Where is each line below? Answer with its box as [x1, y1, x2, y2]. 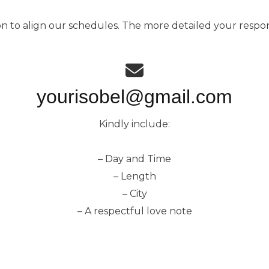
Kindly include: [99, 118, 170, 130]
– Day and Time [98, 153, 171, 165]
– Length [113, 171, 156, 182]
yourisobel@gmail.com [37, 86, 232, 107]
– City [122, 188, 147, 199]
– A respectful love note [77, 205, 192, 217]
